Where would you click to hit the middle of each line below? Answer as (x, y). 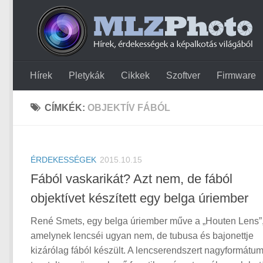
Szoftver (183, 75)
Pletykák (87, 75)
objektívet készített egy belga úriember (139, 198)
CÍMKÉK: (66, 108)
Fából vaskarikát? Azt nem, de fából (131, 179)
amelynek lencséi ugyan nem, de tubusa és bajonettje (142, 236)
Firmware (236, 75)
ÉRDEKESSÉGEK (63, 160)
